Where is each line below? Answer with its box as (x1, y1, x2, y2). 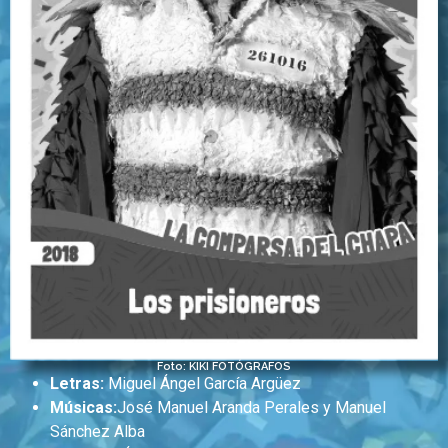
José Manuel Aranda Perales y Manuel (117, 397, 386, 417)
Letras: (50, 373, 104, 393)
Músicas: (50, 397, 117, 417)
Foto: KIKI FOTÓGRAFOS (157, 359, 291, 373)
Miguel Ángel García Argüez (104, 373, 305, 393)
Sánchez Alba (50, 421, 145, 441)
